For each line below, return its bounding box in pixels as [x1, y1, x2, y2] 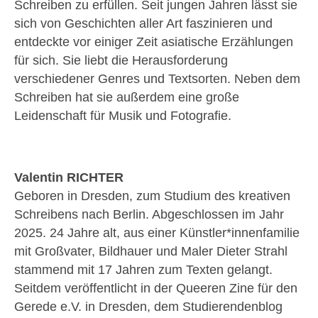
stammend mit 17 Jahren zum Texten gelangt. [14, 262, 273, 277]
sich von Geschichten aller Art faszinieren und [14, 16, 273, 31]
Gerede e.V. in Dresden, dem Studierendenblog [14, 299, 283, 314]
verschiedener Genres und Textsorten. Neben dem [14, 71, 300, 86]
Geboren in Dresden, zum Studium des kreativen [14, 188, 290, 203]
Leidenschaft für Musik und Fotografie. [14, 108, 231, 123]
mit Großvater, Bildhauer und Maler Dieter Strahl [14, 243, 287, 258]
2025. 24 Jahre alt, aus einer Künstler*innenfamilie [14, 225, 300, 240]
